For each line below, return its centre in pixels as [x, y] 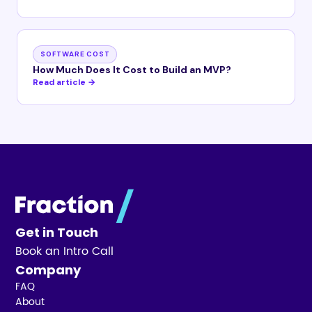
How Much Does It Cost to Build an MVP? [132, 70]
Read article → [64, 82]
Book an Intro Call [65, 251]
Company [48, 270]
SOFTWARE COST [75, 54]
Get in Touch [57, 232]
